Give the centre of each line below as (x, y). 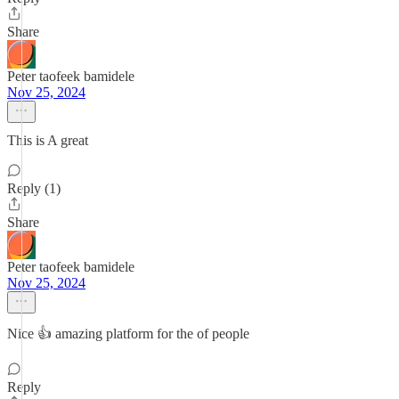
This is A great (48, 140)
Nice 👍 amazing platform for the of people (128, 334)
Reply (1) (34, 188)
